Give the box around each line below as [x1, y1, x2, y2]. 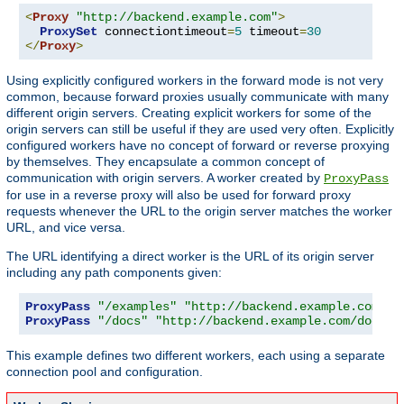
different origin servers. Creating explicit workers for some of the [6, 105, 372, 120]
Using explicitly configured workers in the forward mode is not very [6, 72, 383, 87]
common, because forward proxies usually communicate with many [6, 88, 389, 104]
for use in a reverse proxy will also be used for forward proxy [6, 187, 351, 202]
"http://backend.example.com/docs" [155, 313, 393, 328]
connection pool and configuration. [6, 363, 203, 379]
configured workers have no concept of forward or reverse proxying [6, 137, 390, 152]
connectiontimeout [97, 23, 227, 39]
